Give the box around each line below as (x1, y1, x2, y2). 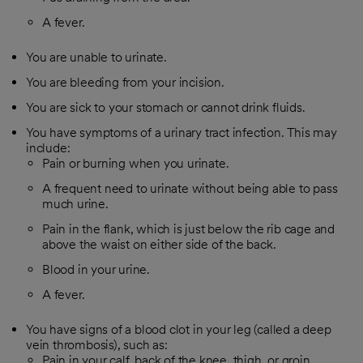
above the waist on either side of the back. (42, 237, 276, 252)
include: (26, 140, 70, 156)
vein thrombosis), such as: (26, 337, 168, 352)
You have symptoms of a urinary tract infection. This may (26, 125, 337, 140)
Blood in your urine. (42, 262, 150, 277)
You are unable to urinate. (26, 49, 167, 65)
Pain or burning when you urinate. (42, 156, 229, 171)
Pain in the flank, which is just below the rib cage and (42, 221, 335, 237)
